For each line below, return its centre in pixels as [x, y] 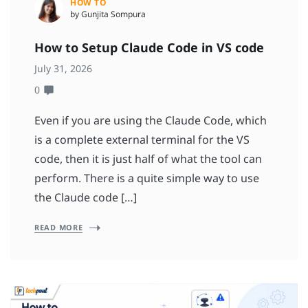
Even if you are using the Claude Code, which [151, 121]
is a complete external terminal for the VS [142, 140]
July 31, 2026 [63, 69]
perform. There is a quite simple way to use [147, 178]
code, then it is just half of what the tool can [148, 159]
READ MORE [59, 228]
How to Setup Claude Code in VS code [151, 48]
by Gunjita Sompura [108, 14]
